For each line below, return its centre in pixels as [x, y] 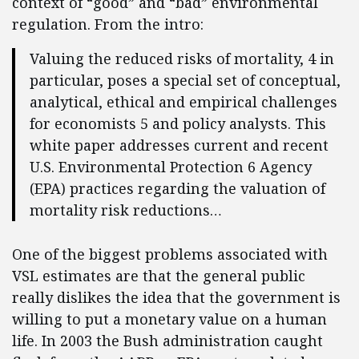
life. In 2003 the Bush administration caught [167, 341]
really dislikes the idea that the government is [176, 297]
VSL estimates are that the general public [159, 276]
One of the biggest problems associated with [170, 254]
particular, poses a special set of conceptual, [185, 80]
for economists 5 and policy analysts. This [178, 123]
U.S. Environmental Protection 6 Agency [171, 167]
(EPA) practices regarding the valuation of [177, 188]
